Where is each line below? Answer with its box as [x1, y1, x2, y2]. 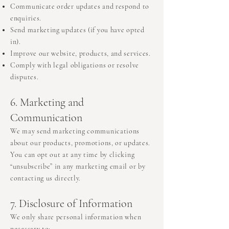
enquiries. [10, 14, 42, 23]
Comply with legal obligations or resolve [10, 61, 139, 70]
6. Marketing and [10, 96, 84, 109]
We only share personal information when [10, 213, 142, 222]
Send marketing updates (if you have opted [10, 26, 145, 35]
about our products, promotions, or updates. [10, 139, 151, 148]
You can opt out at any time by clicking [10, 150, 135, 159]
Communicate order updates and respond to [10, 2, 149, 11]
